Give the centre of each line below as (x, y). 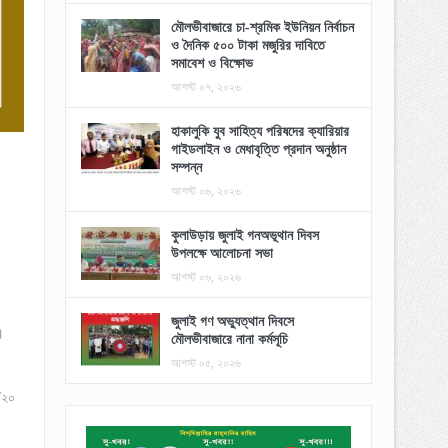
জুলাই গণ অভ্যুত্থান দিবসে (232, 321)
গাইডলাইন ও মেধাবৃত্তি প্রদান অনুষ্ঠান (258, 149)
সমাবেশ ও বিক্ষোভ (211, 63)
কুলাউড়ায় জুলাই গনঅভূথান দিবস (244, 235)
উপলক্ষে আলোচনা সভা (221, 253)
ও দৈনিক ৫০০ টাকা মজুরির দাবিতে (247, 45)
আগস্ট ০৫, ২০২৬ (205, 362)
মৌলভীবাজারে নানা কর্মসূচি (229, 339)
